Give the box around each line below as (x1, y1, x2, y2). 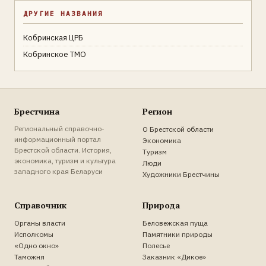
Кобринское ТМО (23, 49, 86, 59)
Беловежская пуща (142, 218, 208, 227)
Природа (142, 199, 180, 211)
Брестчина (14, 105, 59, 117)
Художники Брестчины (142, 169, 220, 179)
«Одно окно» (14, 240, 59, 250)
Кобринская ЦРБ (23, 32, 83, 43)
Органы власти (14, 218, 65, 227)
